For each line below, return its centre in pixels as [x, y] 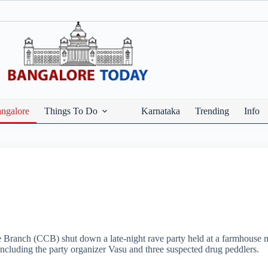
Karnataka [160, 111]
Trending [212, 111]
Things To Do [71, 111]
